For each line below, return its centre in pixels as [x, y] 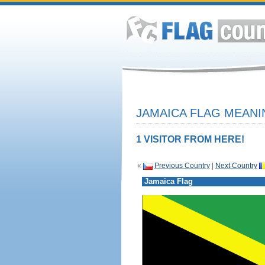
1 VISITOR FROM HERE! [190, 139]
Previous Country [182, 166]
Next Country [236, 166]
